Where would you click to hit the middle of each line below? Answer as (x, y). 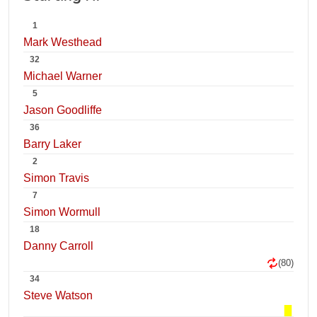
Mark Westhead (63, 42)
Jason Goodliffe (63, 110)
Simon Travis (56, 178)
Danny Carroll (58, 246)
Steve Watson (58, 295)
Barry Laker (52, 144)
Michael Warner (63, 76)
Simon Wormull (62, 212)
